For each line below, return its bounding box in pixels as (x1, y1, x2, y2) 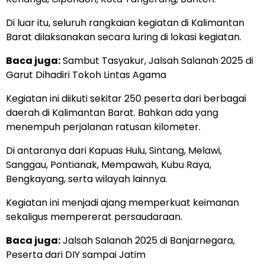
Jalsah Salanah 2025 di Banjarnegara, (63, 234, 235, 248)
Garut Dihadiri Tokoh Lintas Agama (6, 68, 166, 82)
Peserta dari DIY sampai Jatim (6, 248, 146, 262)
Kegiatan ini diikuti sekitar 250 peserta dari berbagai (6, 92, 246, 106)
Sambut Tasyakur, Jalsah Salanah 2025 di (63, 54, 253, 68)
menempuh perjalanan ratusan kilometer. (6, 120, 201, 134)
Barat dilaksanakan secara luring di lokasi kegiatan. (6, 30, 241, 44)
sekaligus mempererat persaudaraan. (6, 210, 182, 224)
